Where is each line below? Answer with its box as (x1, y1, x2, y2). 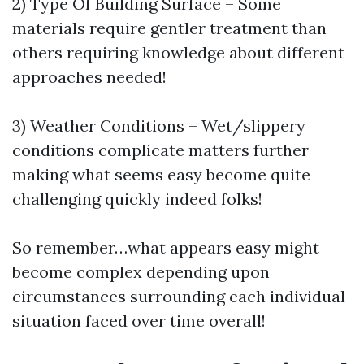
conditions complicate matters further (12, 139, 309, 160)
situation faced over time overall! (12, 310, 266, 331)
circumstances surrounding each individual (12, 285, 345, 306)
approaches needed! (12, 66, 167, 87)
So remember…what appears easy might (12, 236, 319, 258)
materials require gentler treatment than (12, 17, 327, 38)
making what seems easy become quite (12, 163, 310, 184)
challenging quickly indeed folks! (12, 188, 262, 209)
